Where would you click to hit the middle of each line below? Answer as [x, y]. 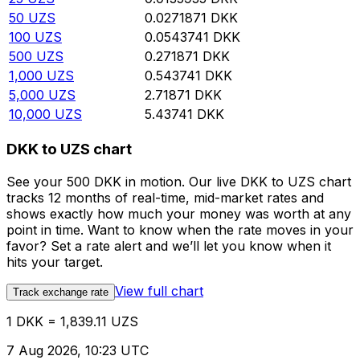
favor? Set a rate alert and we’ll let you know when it [169, 245]
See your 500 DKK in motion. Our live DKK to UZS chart [179, 181]
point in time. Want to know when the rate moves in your [180, 229]
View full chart [159, 290]
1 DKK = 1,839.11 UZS [72, 321]
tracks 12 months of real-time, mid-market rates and [165, 197]
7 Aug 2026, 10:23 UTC [78, 350]
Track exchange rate [61, 292]
